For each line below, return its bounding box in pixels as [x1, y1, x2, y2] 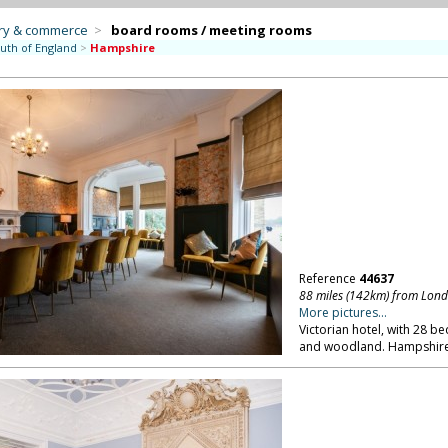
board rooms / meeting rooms [110, 21, 312, 39]
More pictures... [298, 304, 387, 321]
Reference [298, 270, 359, 287]
